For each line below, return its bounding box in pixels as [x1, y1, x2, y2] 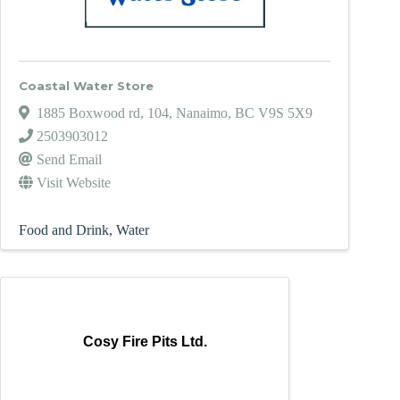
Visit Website [37, 174, 111, 190]
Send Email [37, 151, 102, 167]
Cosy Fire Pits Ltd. [82, 334, 207, 350]
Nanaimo [176, 104, 228, 121]
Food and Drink [19, 221, 109, 237]
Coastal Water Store [19, 79, 154, 94]
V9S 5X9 [258, 104, 312, 121]
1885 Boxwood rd [37, 104, 140, 121]
